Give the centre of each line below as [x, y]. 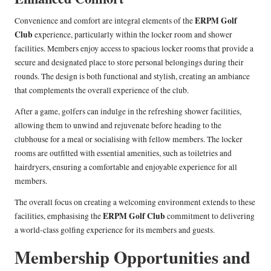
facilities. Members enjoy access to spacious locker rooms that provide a [134, 49]
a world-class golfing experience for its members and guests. [115, 230]
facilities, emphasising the [59, 216]
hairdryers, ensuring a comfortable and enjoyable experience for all [126, 167]
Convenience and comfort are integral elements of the [105, 21]
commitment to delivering [210, 216]
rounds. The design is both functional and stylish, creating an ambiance [132, 77]
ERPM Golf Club [134, 216]
